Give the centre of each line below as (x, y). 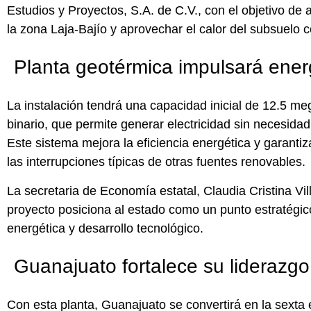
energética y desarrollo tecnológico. (105, 228)
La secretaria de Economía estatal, (105, 191)
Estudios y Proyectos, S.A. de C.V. (102, 11)
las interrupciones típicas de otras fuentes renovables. (156, 162)
